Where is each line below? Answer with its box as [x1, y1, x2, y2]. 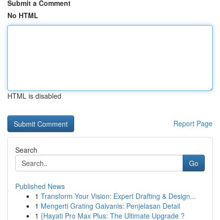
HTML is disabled [7, 91, 61, 101]
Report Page [173, 118, 213, 128]
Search [15, 145, 37, 155]
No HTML [7, 10, 38, 20]
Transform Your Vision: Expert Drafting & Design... [41, 191, 196, 201]
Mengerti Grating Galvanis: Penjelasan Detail [41, 201, 180, 211]
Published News [15, 181, 65, 191]
